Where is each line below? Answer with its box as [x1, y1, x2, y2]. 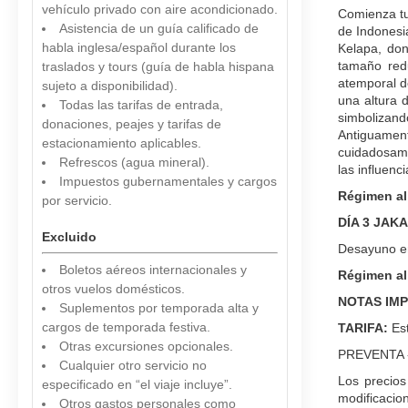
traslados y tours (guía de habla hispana [42, 59, 274, 74]
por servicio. [42, 193, 112, 208]
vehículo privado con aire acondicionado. [42, 2, 278, 16]
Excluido [42, 229, 97, 244]
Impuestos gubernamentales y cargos [59, 174, 277, 189]
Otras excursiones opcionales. [59, 339, 233, 353]
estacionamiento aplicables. [42, 136, 201, 150]
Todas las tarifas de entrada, [59, 97, 223, 112]
